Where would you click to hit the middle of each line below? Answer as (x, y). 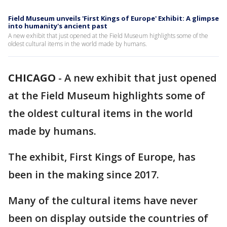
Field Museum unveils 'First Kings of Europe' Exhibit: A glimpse (113, 18)
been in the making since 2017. (84, 175)
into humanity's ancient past (58, 26)
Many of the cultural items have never (103, 200)
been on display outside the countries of (108, 218)
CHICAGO (32, 78)
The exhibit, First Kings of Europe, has (102, 157)
